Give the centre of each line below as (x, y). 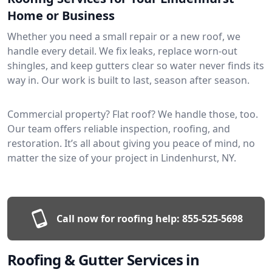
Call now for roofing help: (118, 218)
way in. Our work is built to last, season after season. (128, 80)
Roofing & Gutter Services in (104, 259)
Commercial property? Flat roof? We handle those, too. (133, 114)
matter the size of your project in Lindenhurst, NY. (122, 158)
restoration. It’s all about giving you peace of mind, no (131, 143)
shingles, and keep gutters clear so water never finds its (136, 65)
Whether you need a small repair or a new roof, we (124, 36)
